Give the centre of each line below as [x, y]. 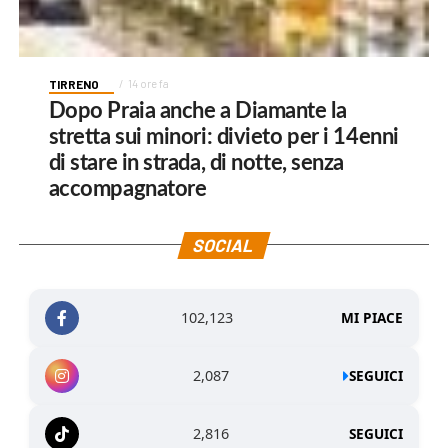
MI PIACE [372, 318]
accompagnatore [127, 188]
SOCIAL [224, 244]
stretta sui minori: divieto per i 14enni [223, 136]
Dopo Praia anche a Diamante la [197, 110]
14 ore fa [148, 83]
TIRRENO [73, 83]
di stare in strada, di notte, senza [196, 162]
